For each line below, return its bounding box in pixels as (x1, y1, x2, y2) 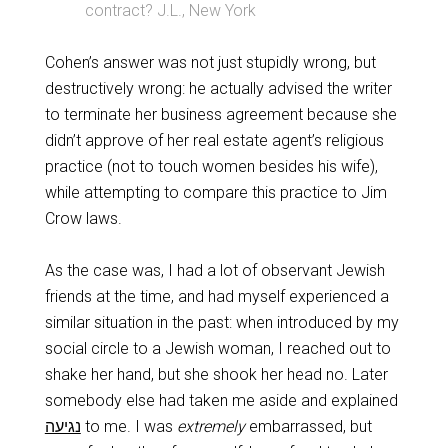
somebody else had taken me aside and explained (44, 391, 398, 410)
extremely (176, 417, 245, 436)
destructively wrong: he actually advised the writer (44, 79, 392, 98)
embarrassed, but (244, 417, 372, 436)
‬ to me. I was (80, 417, 177, 436)
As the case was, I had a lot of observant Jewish (44, 261, 385, 280)
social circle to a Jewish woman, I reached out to (44, 339, 391, 358)
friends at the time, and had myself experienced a (44, 287, 389, 306)
